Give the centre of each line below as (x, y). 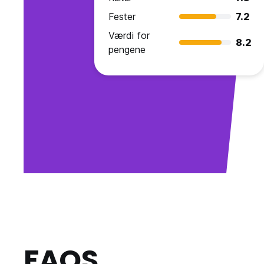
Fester (122, 17)
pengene (127, 50)
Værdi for (129, 36)
